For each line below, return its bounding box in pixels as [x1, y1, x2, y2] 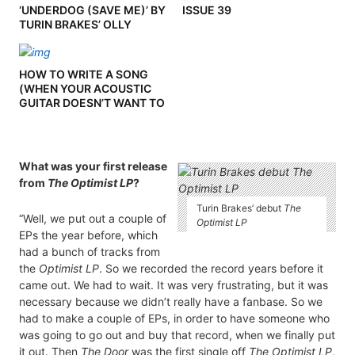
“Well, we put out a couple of [19, 212, 166, 226]
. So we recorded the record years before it [99, 261, 323, 276]
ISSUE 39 [181, 3, 231, 17]
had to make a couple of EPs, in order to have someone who [19, 311, 330, 326]
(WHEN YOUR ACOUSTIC [19, 82, 151, 96]
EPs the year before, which [19, 228, 158, 242]
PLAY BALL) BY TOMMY [19, 110, 147, 124]
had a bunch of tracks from [19, 245, 160, 259]
